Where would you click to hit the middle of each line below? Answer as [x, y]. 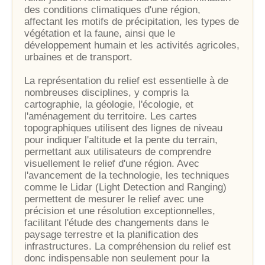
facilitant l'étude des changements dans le [117, 223]
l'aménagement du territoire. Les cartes [111, 116]
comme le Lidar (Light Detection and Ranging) [125, 187]
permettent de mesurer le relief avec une [114, 199]
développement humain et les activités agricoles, [132, 45]
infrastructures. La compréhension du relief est [127, 246]
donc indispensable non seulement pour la [117, 258]
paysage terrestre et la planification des [112, 235]
